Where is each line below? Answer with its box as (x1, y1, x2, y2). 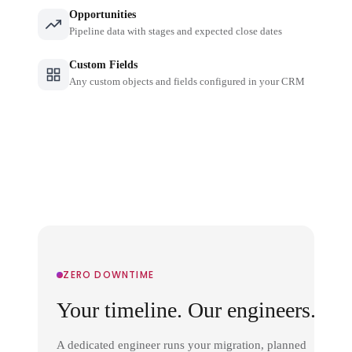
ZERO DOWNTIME (63, 267, 154, 281)
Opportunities (69, 8, 137, 20)
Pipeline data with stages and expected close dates (69, 24, 283, 37)
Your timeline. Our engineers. (57, 297, 317, 322)
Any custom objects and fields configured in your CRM (69, 75, 306, 87)
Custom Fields (69, 58, 138, 71)
